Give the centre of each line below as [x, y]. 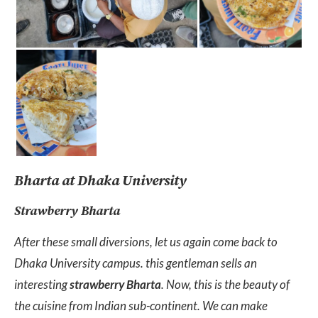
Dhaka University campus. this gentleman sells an [136, 263]
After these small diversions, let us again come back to [146, 242]
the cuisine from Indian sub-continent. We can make [141, 306]
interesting [42, 285]
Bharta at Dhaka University [100, 182]
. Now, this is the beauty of [225, 285]
